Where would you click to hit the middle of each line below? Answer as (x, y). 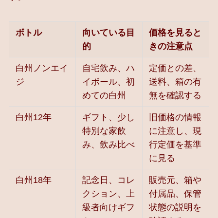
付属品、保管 (175, 194)
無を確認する (175, 96)
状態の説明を (175, 208)
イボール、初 (109, 82)
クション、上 (109, 194)
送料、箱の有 (175, 82)
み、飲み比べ (109, 145)
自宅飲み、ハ (109, 68)
